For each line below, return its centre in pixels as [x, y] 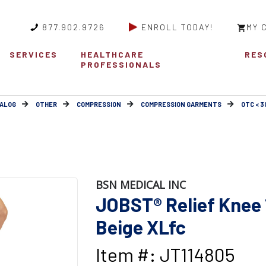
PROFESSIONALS [121, 65]
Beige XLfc [140, 227]
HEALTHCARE [113, 55]
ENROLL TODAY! [177, 27]
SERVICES [33, 55]
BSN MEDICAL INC [140, 185]
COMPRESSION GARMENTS [181, 104]
